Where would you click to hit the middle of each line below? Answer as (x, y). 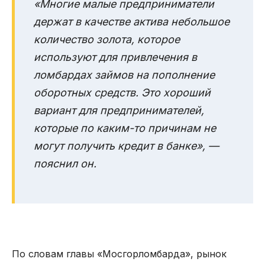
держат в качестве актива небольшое (132, 22)
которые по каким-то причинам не (125, 128)
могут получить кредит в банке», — (126, 146)
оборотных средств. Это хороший (122, 93)
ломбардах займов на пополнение (124, 75)
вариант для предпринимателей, (119, 111)
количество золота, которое (107, 40)
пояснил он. (65, 164)
